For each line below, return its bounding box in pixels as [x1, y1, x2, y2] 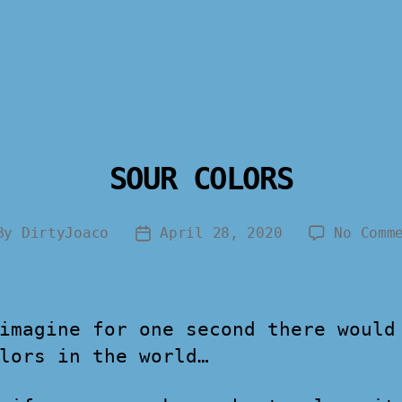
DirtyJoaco [21, 224, 109, 241]
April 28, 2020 [160, 224, 283, 241]
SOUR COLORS [109, 161, 293, 197]
